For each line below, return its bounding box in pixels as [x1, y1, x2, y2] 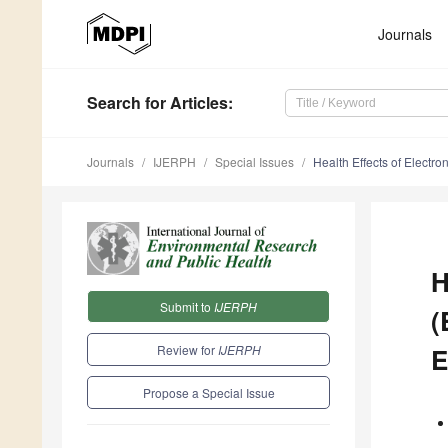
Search [87, 91, 141, 115]
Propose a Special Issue [142, 383, 275, 401]
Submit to [160, 297, 214, 315]
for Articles [141, 91, 228, 115]
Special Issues [215, 153, 294, 171]
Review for [156, 340, 218, 358]
